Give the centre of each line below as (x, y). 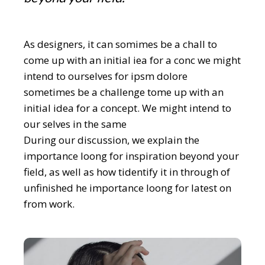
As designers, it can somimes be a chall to (121, 44)
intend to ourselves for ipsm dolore (106, 76)
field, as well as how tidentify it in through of (127, 172)
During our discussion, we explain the (112, 140)
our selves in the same (75, 124)
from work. (49, 203)
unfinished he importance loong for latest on (128, 188)
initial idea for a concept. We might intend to (128, 108)
